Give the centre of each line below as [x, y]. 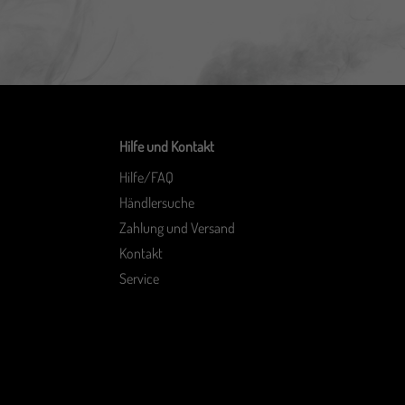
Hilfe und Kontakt [167, 146]
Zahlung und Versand [177, 227]
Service [139, 278]
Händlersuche [157, 202]
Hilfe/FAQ [146, 177]
